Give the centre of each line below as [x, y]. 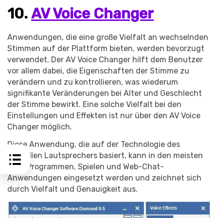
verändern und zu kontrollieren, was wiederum [93, 82]
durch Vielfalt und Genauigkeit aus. [73, 189]
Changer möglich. [40, 127]
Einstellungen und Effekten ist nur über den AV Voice [104, 115]
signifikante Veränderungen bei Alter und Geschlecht [105, 93]
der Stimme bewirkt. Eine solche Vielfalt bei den [94, 104]
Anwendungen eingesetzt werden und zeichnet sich [104, 178]
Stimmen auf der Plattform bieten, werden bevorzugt [106, 48]
